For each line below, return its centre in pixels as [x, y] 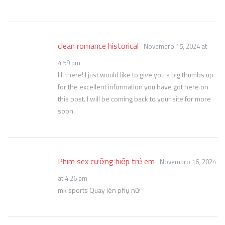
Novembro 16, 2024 [188, 162]
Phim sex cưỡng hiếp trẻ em [106, 161]
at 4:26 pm [73, 178]
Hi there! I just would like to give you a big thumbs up [136, 75]
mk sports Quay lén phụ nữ [99, 190]
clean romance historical [98, 46]
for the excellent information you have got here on [133, 87]
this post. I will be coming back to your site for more [134, 99]
